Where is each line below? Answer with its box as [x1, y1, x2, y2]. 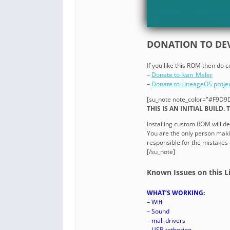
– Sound [147, 207, 169, 216]
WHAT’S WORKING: [147, 188, 205, 198]
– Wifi [147, 198, 162, 207]
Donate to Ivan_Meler [151, 70, 213, 80]
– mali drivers [147, 216, 185, 225]
